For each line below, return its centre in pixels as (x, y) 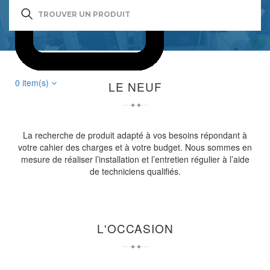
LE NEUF (135, 86)
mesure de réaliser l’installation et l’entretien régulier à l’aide (135, 159)
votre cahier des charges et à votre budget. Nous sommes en (135, 147)
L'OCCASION (135, 228)
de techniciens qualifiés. (135, 171)
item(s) (36, 83)
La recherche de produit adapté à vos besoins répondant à (135, 135)
